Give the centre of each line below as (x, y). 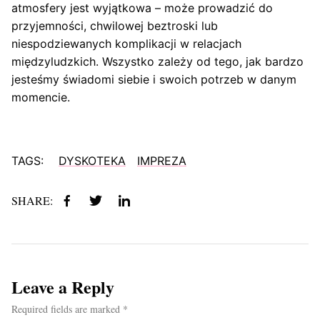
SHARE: (32, 201)
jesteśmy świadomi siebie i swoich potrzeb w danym (154, 80)
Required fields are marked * (70, 309)
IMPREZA (162, 161)
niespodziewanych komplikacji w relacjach (126, 44)
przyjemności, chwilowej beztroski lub (115, 26)
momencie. (41, 97)
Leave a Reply (63, 287)
